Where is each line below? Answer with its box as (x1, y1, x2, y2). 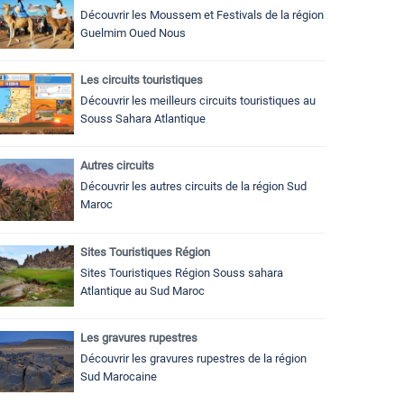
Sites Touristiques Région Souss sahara (80, 265, 283, 280)
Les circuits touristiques (80, 73, 203, 87)
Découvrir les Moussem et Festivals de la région (80, 7, 324, 22)
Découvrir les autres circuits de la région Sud (80, 179, 307, 194)
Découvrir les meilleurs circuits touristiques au (80, 94, 316, 107)
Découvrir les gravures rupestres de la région (80, 351, 307, 365)
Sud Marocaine (80, 369, 157, 383)
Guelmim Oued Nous (80, 25, 186, 40)
